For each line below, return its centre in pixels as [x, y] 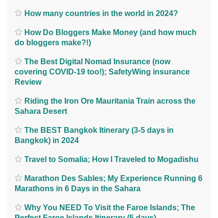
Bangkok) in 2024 [47, 140]
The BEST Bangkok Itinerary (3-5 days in [99, 130]
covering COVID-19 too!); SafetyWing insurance [102, 72]
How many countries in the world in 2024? [101, 13]
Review [28, 82]
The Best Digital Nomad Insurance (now [97, 61]
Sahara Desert [41, 111]
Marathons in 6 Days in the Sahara [78, 188]
